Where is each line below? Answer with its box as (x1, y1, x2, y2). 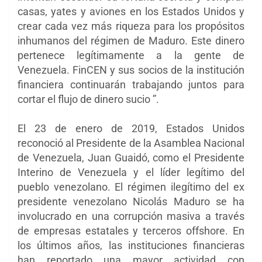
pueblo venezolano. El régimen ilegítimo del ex (18, 181, 244, 194)
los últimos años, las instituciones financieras (18, 239, 244, 252)
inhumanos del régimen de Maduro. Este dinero (18, 35, 244, 47)
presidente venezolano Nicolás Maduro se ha (18, 195, 244, 208)
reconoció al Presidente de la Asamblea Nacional (18, 137, 244, 150)
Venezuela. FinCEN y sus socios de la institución (18, 64, 244, 77)
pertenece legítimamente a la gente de (18, 49, 244, 62)
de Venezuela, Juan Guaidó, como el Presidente (18, 151, 244, 164)
